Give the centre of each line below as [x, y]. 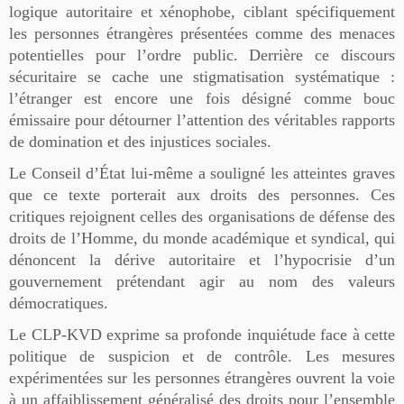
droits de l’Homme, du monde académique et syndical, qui [202, 238]
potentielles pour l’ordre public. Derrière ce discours [202, 55]
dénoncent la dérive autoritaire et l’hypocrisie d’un [202, 259]
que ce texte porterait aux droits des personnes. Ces [202, 194]
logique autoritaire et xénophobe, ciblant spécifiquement [202, 11]
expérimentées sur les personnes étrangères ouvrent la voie [202, 377]
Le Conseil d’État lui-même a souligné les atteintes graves [202, 173]
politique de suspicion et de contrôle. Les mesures [202, 356]
